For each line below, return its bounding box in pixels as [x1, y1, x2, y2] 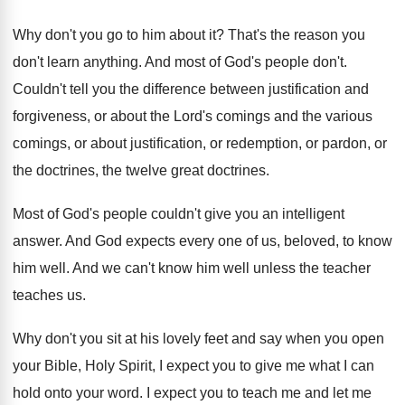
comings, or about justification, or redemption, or [13, 136, 318, 151]
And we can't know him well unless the [72, 260, 319, 276]
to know [343, 233, 392, 249]
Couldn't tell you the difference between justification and [13, 81, 369, 97]
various [325, 108, 372, 124]
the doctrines [13, 163, 95, 178]
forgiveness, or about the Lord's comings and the [13, 108, 322, 124]
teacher [323, 260, 371, 276]
